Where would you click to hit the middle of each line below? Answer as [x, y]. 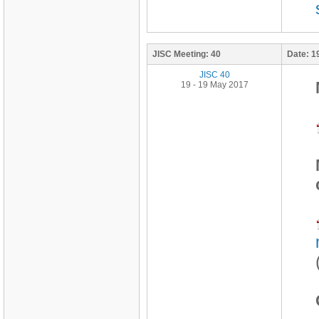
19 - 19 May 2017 [214, 85]
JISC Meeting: [181, 54]
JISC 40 [214, 75]
